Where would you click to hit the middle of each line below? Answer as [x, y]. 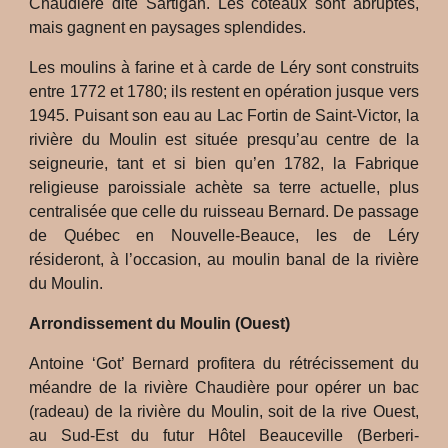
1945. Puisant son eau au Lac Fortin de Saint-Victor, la [224, 115]
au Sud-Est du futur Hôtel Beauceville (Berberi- [224, 435]
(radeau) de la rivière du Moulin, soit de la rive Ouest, [224, 411]
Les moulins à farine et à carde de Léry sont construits [224, 67]
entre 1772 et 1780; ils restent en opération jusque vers [224, 91]
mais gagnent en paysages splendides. [168, 27]
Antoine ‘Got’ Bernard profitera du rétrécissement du [224, 363]
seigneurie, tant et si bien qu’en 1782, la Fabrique [224, 163]
